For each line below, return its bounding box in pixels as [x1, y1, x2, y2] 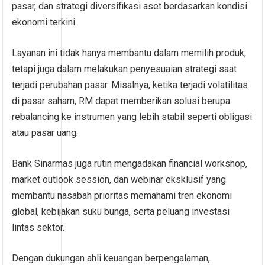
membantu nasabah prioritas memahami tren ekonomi [12, 190, 232, 202]
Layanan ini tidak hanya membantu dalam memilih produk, [12, 47, 247, 59]
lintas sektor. [12, 222, 65, 234]
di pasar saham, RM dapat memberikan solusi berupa [12, 95, 231, 107]
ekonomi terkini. [12, 17, 77, 28]
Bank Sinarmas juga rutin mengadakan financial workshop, [12, 158, 248, 170]
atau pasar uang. [12, 127, 79, 139]
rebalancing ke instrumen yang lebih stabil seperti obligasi [12, 111, 253, 123]
